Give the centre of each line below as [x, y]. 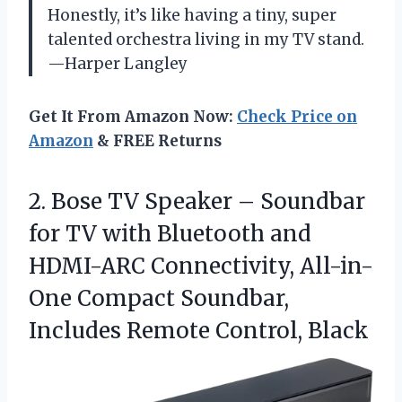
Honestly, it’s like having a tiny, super [192, 15]
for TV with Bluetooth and [170, 233]
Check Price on [297, 116]
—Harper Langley [118, 63]
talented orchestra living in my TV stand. [206, 39]
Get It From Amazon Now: [133, 116]
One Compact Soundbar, [159, 298]
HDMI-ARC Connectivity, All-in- [201, 266]
